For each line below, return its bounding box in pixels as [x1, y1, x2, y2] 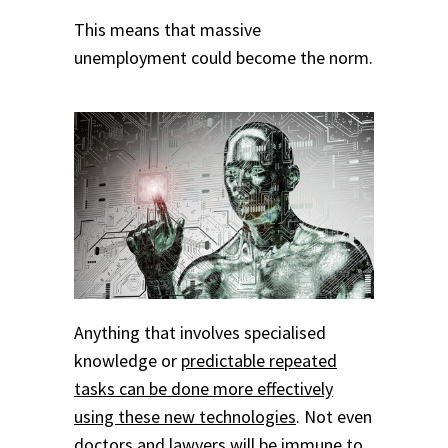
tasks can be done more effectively [74, 376, 333, 400]
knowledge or [74, 348, 181, 372]
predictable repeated [181, 348, 337, 372]
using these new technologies [74, 404, 296, 428]
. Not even [296, 404, 372, 428]
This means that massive [74, 18, 261, 42]
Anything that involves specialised [74, 320, 326, 344]
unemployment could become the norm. [74, 46, 373, 70]
